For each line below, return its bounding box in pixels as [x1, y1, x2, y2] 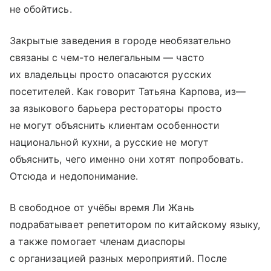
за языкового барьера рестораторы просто [10, 102, 222, 114]
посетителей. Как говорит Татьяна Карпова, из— [10, 85, 246, 97]
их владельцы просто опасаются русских [10, 68, 212, 80]
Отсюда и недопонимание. [10, 169, 139, 182]
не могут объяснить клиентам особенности [10, 119, 220, 131]
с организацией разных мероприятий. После [10, 252, 227, 264]
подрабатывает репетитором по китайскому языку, [10, 218, 261, 230]
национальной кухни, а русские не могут [10, 135, 209, 148]
